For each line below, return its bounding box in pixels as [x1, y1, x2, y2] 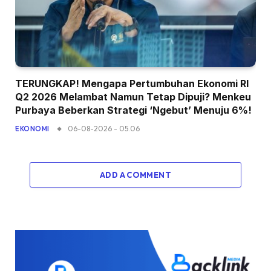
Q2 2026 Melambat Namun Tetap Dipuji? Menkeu [15, 91, 251, 103]
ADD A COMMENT [99, 170, 172, 180]
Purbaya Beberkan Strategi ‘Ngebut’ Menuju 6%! [15, 104, 252, 117]
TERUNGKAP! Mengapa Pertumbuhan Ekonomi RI [15, 77, 249, 90]
